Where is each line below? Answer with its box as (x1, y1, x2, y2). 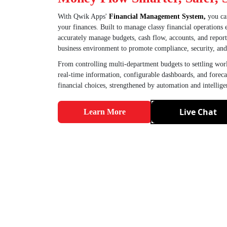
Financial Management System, (109, 13, 206, 20)
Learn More (84, 107, 126, 116)
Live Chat (179, 106, 217, 118)
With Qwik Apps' (58, 13, 109, 20)
